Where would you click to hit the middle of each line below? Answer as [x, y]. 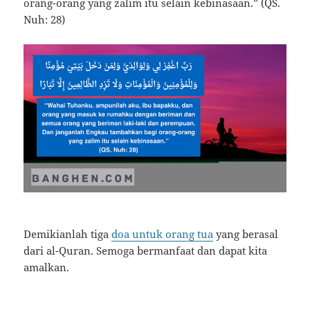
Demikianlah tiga [68, 234]
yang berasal [246, 234]
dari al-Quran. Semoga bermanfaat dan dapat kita [146, 250]
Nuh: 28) [45, 20]
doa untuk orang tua [163, 234]
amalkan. [47, 267]
